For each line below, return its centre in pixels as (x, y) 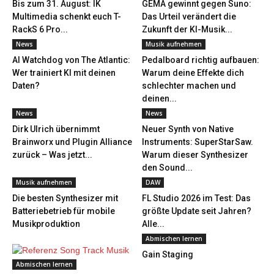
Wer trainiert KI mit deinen (64, 73)
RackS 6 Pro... (40, 29)
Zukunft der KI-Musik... (187, 29)
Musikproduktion (46, 224)
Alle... (153, 224)
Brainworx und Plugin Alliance (72, 142)
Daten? (26, 86)
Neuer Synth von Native (187, 129)
